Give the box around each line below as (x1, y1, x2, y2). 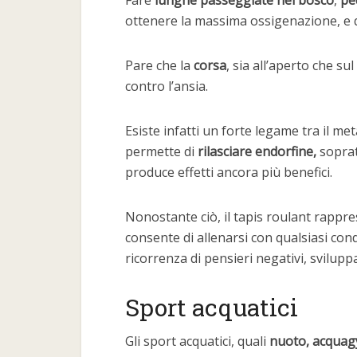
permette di (125, 143, 198, 160)
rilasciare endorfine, (198, 143, 320, 160)
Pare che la (125, 57, 194, 74)
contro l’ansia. (125, 77, 208, 95)
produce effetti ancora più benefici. (125, 163, 332, 181)
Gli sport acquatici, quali (125, 332, 269, 350)
